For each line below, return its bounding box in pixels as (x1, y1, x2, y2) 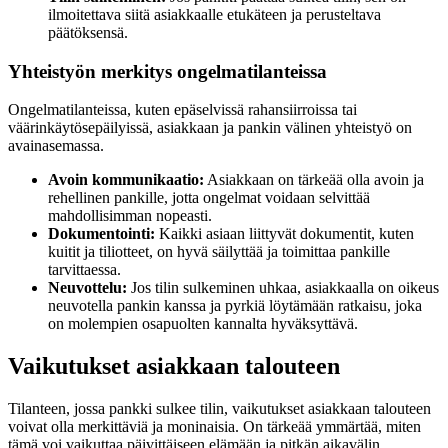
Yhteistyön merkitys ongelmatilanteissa (8, 60, 327, 82)
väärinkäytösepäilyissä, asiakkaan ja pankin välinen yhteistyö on (8, 119, 412, 137)
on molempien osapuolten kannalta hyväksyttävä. (48, 315, 358, 333)
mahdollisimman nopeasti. (48, 207, 212, 225)
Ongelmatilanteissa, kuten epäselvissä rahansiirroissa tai (8, 101, 357, 119)
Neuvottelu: (48, 279, 127, 297)
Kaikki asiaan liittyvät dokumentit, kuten (155, 225, 414, 243)
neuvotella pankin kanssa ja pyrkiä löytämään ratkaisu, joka (48, 297, 422, 315)
